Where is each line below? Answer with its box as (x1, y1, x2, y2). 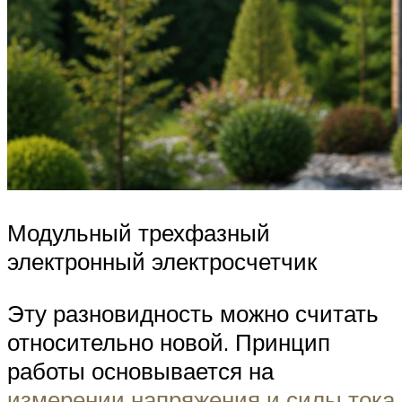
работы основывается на (7, 355, 274, 385)
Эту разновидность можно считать (7, 298, 379, 328)
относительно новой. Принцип (7, 327, 330, 356)
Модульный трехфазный (7, 218, 270, 248)
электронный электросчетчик (7, 247, 317, 276)
